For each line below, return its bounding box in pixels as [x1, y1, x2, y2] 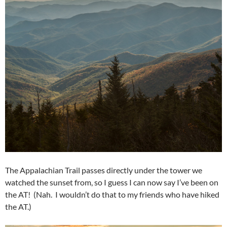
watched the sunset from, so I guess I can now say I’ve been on [5, 177, 218, 187]
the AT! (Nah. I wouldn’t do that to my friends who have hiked [5, 190, 219, 200]
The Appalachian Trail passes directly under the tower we [5, 165, 202, 175]
